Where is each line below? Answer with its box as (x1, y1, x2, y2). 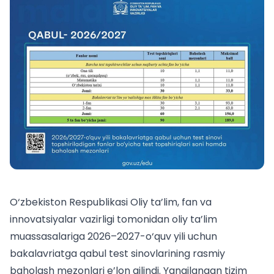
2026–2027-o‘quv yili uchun (85, 229, 217, 243)
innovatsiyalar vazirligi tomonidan (10, 212, 172, 226)
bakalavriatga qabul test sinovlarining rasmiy (10, 246, 225, 261)
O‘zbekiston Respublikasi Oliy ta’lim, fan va (10, 195, 212, 209)
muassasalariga (10, 229, 85, 243)
